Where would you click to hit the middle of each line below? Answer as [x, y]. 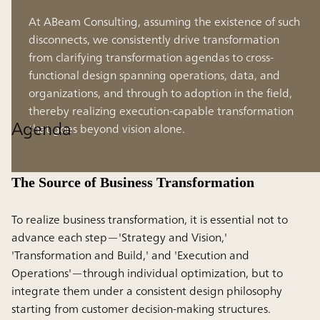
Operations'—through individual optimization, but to [147, 272]
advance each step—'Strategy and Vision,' [119, 237]
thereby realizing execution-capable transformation [161, 110]
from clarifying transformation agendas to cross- [151, 57]
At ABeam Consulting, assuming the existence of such [164, 21]
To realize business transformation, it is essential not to [150, 219]
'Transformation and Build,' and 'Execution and [130, 255]
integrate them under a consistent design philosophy [147, 290]
